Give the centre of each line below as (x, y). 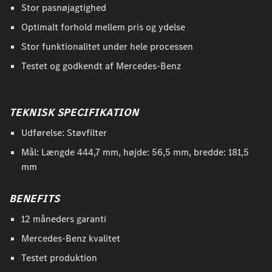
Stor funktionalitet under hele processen (107, 47)
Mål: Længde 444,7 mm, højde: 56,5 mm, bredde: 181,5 (135, 152)
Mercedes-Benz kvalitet (71, 239)
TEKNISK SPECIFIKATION (74, 113)
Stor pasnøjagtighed (64, 8)
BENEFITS (35, 199)
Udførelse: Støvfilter (64, 133)
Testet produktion (59, 258)
